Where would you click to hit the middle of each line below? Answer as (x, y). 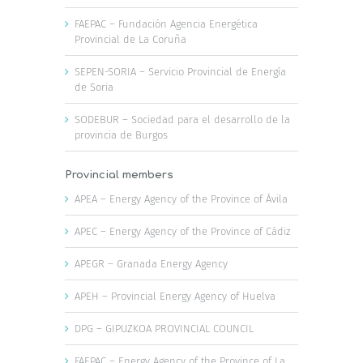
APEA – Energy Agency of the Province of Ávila (181, 199)
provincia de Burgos (121, 135)
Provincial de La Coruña (130, 39)
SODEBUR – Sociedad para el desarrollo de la (182, 119)
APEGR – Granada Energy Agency (151, 263)
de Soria (94, 87)
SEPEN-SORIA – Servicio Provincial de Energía (180, 71)
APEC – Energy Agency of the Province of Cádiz (182, 231)
